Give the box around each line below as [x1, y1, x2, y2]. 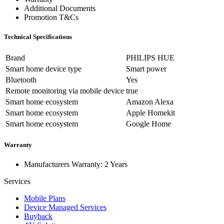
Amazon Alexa [126, 97, 173, 106]
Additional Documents [24, 3, 95, 12]
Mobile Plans [24, 194, 65, 203]
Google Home [126, 119, 171, 128]
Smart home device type [5, 64, 81, 73]
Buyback [24, 212, 52, 221]
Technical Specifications [4, 32, 72, 40]
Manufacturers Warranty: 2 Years [24, 160, 127, 169]
